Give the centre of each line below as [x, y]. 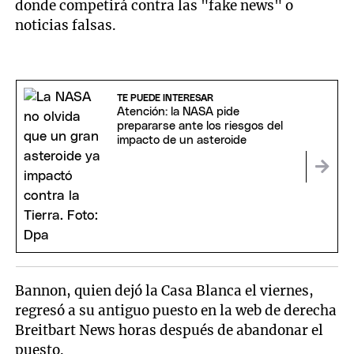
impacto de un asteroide [181, 141]
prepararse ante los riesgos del [200, 126]
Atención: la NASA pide [178, 112]
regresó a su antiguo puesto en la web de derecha [176, 311]
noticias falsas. [66, 26]
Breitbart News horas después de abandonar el [169, 331]
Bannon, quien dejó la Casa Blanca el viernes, [165, 291]
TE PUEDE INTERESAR [165, 98]
